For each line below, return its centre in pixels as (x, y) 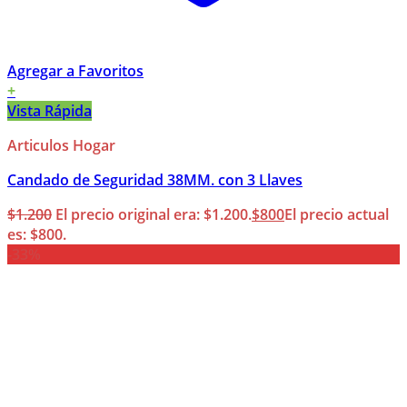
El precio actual (337, 215)
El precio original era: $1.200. (154, 215)
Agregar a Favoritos (75, 71)
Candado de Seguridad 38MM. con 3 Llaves (155, 180)
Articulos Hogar (61, 146)
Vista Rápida (50, 111)
